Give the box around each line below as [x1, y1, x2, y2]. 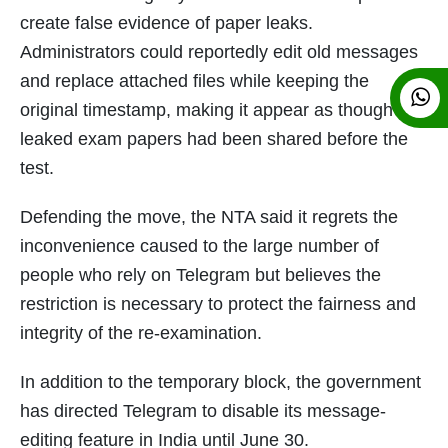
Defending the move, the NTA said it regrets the [20, 207, 398, 228]
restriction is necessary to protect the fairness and [20, 294, 416, 315]
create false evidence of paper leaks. [20, 13, 313, 34]
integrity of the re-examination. [20, 323, 262, 344]
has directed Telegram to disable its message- [20, 401, 386, 422]
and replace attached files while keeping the [20, 71, 369, 92]
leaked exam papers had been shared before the [20, 129, 408, 150]
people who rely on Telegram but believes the [20, 265, 381, 286]
